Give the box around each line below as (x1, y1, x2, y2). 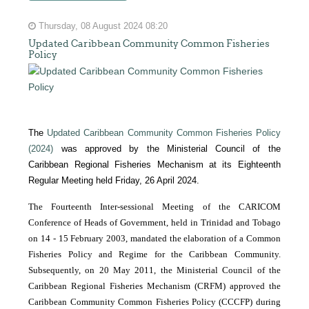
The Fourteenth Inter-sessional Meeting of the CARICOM (28, 201, 281, 212)
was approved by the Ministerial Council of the (53, 143, 281, 154)
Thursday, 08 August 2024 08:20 (36, 21, 168, 31)
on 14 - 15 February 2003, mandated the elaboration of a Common (28, 232, 281, 243)
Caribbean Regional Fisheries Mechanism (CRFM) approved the (28, 280, 281, 291)
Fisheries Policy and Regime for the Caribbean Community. (28, 248, 281, 259)
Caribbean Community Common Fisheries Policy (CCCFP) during (28, 296, 281, 307)
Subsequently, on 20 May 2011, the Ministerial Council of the (28, 264, 281, 275)
